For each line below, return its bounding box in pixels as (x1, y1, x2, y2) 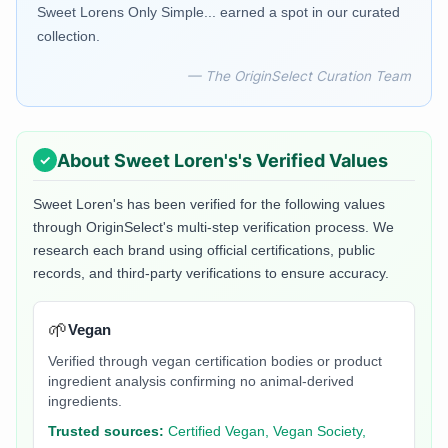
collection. (37, 28, 100, 45)
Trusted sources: (48, 424, 164, 440)
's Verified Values (238, 149, 388, 171)
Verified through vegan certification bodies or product (48, 354, 382, 370)
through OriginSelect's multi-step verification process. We (33, 219, 394, 236)
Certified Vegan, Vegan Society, (168, 424, 366, 440)
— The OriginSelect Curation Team (187, 68, 411, 85)
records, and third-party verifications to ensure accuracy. (33, 265, 389, 282)
